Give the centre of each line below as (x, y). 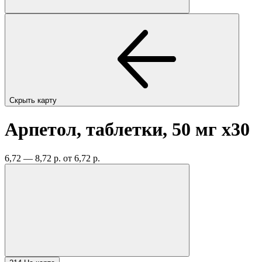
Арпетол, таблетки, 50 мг (113, 130)
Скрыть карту (34, 100)
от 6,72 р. (82, 158)
